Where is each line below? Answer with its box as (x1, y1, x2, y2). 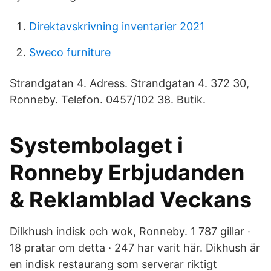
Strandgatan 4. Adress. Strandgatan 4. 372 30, (10, 77, 249, 90)
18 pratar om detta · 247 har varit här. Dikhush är (10, 241, 260, 254)
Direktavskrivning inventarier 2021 (29, 20, 204, 33)
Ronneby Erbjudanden (10, 159, 244, 186)
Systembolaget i (10, 132, 183, 158)
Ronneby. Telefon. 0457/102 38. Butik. (10, 93, 206, 106)
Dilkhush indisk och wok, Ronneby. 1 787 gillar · (10, 225, 250, 238)
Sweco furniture (29, 46, 111, 59)
